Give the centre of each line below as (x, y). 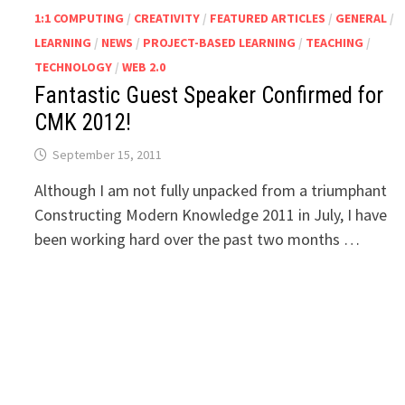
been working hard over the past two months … (198, 240)
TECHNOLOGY (74, 67)
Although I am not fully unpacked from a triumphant (211, 191)
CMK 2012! (83, 123)
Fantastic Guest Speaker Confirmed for (209, 96)
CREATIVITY (167, 19)
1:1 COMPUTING (80, 19)
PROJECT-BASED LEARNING (220, 43)
